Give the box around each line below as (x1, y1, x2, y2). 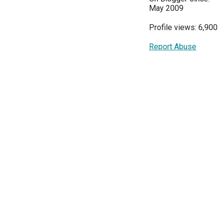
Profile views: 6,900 (149, 22, 218, 32)
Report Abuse (149, 41, 196, 51)
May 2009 (149, 3, 184, 13)
